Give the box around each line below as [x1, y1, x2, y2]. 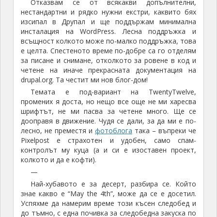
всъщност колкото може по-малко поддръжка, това [20, 36, 197, 46]
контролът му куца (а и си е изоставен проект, [20, 145, 197, 155]
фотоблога [95, 126, 132, 136]
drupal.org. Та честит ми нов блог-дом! [20, 75, 148, 85]
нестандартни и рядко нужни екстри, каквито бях [20, 7, 197, 17]
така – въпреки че [132, 126, 197, 136]
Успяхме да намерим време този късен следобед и [20, 199, 197, 208]
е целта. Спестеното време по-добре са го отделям [20, 46, 197, 56]
